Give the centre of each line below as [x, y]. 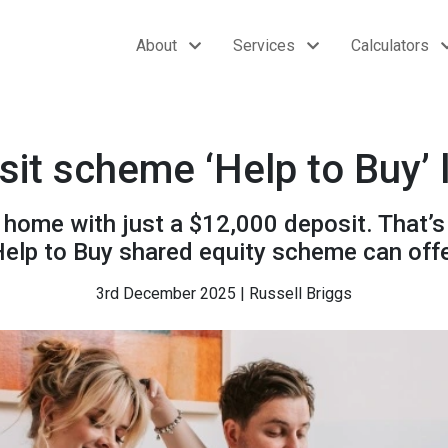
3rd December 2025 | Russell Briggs [224, 293]
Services [264, 45]
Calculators [390, 45]
